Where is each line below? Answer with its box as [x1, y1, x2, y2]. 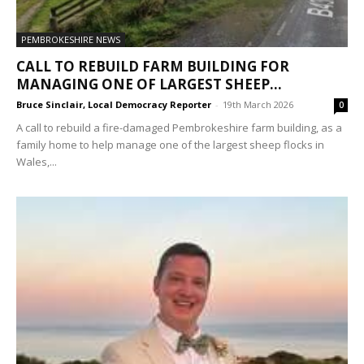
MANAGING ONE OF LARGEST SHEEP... [16, 74, 282, 93]
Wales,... [16, 154, 57, 169]
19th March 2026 [223, 97, 293, 110]
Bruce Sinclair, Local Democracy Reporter [16, 97, 211, 110]
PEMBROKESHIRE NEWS [21, 32, 120, 45]
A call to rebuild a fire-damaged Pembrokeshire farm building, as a [16, 119, 342, 135]
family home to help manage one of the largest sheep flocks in [16, 136, 324, 152]
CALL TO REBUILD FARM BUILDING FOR [16, 56, 289, 76]
